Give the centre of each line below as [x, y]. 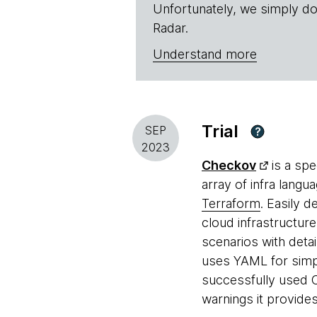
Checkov [229, 165]
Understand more [205, 54]
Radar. [171, 28]
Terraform [231, 203]
